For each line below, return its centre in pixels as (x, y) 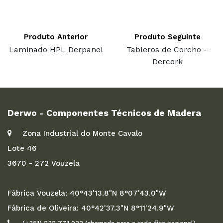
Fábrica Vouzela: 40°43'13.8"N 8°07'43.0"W (87, 193)
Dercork (167, 61)
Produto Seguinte (167, 37)
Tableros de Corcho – (167, 49)
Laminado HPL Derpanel (56, 49)
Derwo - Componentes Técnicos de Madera (104, 112)
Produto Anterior (56, 37)
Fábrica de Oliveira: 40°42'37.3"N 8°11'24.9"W (91, 208)
